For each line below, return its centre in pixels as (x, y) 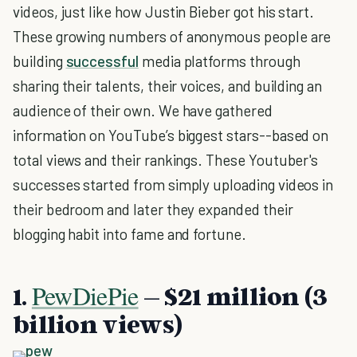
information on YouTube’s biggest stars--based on (171, 135)
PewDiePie (85, 295)
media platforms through (219, 61)
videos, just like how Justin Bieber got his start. (164, 12)
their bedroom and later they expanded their (153, 209)
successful (102, 61)
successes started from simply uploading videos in (173, 184)
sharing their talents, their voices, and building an (168, 86)
